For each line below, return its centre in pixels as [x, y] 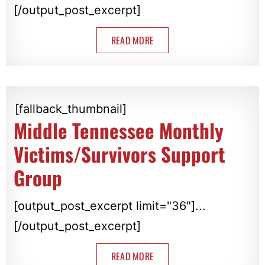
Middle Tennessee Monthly [118, 131]
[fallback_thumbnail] [70, 109]
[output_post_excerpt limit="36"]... [109, 206]
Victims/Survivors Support [119, 154]
